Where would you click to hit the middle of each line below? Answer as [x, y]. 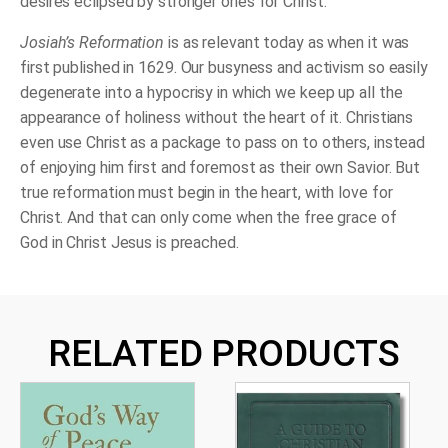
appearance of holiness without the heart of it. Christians [217, 118]
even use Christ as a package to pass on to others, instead [223, 143]
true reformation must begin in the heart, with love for [206, 193]
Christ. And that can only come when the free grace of [208, 218]
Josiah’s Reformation [92, 43]
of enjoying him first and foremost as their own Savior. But [220, 168]
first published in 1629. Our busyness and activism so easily [224, 68]
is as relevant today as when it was [287, 43]
